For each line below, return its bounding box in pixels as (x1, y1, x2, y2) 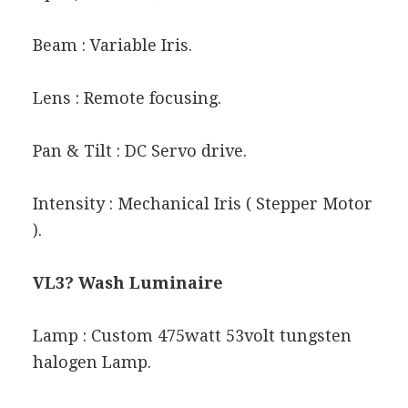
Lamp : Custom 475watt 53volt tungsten (32, 325, 352, 345)
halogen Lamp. (32, 352, 151, 372)
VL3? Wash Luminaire (32, 272, 223, 292)
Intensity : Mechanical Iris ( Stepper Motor (32, 193, 372, 213)
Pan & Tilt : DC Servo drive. (32, 140, 247, 160)
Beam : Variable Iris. (32, 35, 192, 55)
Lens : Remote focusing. (32, 87, 221, 107)
